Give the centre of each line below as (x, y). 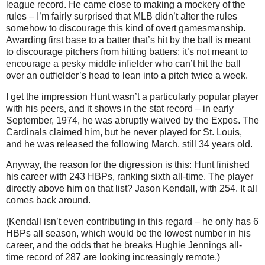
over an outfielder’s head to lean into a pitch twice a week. (127, 75)
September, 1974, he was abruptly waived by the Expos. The (132, 120)
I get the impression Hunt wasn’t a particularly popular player (132, 96)
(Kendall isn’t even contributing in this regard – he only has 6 (132, 222)
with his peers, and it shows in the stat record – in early (120, 108)
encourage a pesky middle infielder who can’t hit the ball (123, 63)
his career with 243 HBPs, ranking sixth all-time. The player (130, 177)
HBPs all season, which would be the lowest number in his (128, 234)
